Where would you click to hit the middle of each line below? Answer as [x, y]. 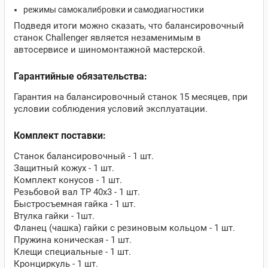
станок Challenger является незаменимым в [107, 38]
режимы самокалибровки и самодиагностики [114, 10]
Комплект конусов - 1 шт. [68, 180]
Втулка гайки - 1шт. [54, 216]
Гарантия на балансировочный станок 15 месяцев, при [131, 97]
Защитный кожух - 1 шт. [64, 168]
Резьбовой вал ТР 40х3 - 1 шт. [77, 192]
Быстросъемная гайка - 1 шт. [75, 204]
